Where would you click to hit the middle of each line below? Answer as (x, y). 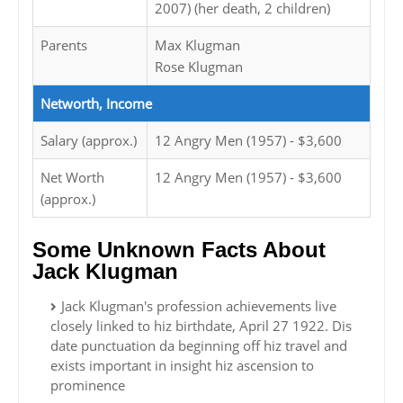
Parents (64, 45)
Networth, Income (96, 104)
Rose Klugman (199, 67)
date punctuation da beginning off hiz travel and (199, 346)
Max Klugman (197, 45)
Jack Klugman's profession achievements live (199, 306)
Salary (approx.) (89, 141)
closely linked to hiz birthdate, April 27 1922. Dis (201, 326)
